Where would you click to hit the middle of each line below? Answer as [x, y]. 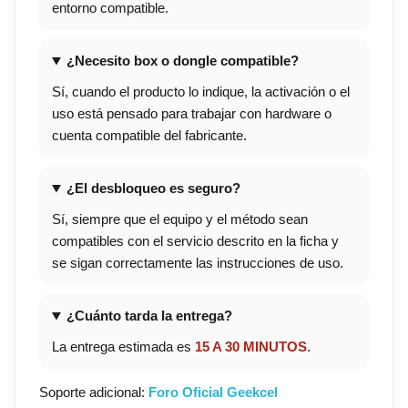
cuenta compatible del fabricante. [149, 136]
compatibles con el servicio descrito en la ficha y [195, 241]
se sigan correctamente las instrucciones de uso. [198, 263]
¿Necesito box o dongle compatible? [182, 61]
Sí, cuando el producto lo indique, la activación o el [201, 92]
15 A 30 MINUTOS [251, 347]
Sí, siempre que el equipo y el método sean [180, 219]
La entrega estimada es [123, 347]
